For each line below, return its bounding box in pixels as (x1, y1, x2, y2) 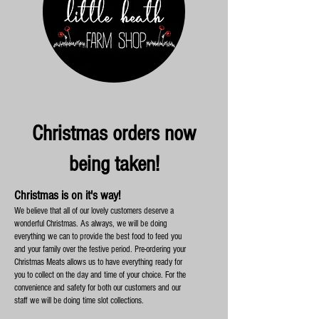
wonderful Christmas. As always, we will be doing (14, 219, 167, 229)
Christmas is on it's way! (14, 188, 120, 203)
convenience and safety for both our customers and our (14, 283, 181, 293)
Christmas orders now (32, 121, 196, 146)
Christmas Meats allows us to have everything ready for (14, 257, 182, 267)
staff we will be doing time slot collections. (14, 296, 146, 305)
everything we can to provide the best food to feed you (14, 231, 182, 241)
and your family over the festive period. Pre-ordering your (14, 244, 186, 254)
